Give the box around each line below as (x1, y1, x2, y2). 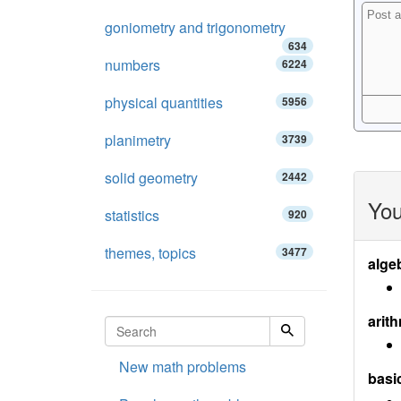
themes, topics (105, 243, 196, 263)
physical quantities (105, 92, 223, 113)
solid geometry (105, 167, 198, 188)
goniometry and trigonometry (105, 17, 286, 38)
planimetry (105, 130, 171, 150)
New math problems (119, 356, 246, 377)
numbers (105, 55, 160, 75)
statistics (105, 205, 159, 226)
